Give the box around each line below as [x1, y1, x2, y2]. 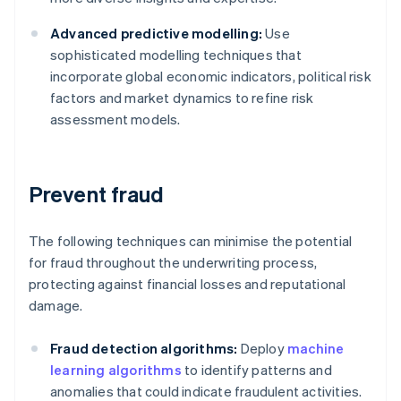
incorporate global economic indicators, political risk [50, 67, 371, 86]
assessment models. [50, 110, 181, 129]
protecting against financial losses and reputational [29, 275, 346, 294]
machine [287, 339, 345, 358]
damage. [29, 296, 83, 315]
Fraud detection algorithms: [50, 339, 238, 358]
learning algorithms [50, 361, 182, 380]
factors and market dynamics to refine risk [50, 89, 314, 107]
